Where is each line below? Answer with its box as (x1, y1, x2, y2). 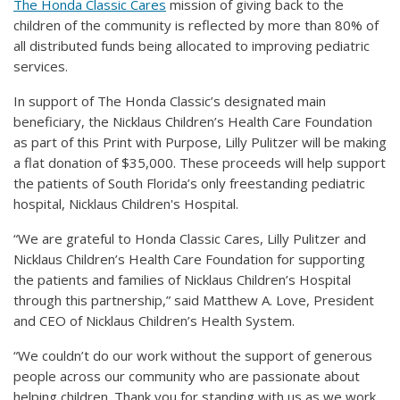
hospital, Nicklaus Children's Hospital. (13, 195, 238, 212)
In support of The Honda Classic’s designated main (13, 92, 326, 110)
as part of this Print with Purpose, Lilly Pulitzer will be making (13, 133, 387, 151)
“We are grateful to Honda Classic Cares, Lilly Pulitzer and (13, 229, 366, 247)
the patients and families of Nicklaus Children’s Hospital (13, 271, 351, 288)
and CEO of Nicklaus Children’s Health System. (13, 312, 295, 329)
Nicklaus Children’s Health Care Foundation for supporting (13, 250, 365, 268)
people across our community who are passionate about (13, 367, 360, 385)
